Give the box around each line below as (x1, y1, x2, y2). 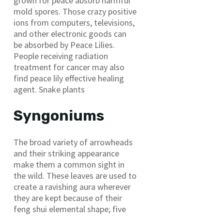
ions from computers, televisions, (14, 17, 135, 29)
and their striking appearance (14, 147, 119, 159)
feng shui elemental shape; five (14, 203, 126, 215)
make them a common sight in (14, 158, 124, 170)
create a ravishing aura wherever (14, 181, 131, 192)
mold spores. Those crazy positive (14, 6, 137, 17)
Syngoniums (14, 107, 104, 124)
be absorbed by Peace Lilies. (14, 39, 115, 51)
